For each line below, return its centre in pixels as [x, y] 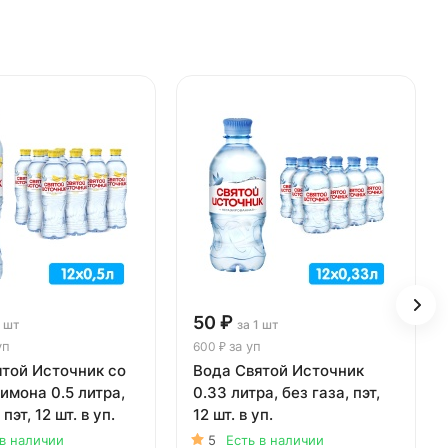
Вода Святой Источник [278, 370]
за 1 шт [258, 324]
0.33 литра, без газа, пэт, [286, 392]
